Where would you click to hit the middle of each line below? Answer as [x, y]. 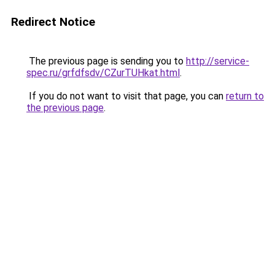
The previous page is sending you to [106, 61]
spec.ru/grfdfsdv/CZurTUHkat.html [103, 73]
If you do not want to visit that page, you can [126, 96]
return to [245, 96]
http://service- [218, 61]
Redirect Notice [53, 22]
